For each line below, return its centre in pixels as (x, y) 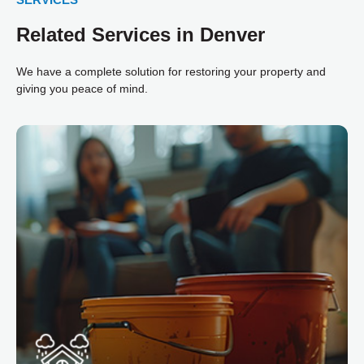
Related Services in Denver (141, 34)
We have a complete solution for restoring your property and (171, 71)
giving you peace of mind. (82, 88)
